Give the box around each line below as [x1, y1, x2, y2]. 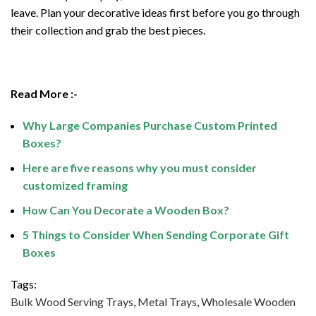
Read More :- [11, 87, 78, 101]
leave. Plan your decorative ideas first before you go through [11, 6, 300, 20]
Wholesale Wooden [201, 295, 296, 309]
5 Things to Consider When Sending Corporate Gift [23, 228, 289, 242]
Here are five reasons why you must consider [23, 161, 257, 175]
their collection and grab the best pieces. [11, 23, 205, 37]
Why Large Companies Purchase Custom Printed [23, 119, 277, 133]
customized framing [23, 178, 128, 193]
